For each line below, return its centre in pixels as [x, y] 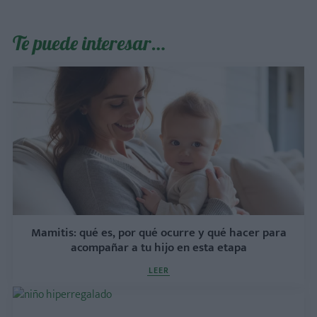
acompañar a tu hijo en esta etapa [158, 248]
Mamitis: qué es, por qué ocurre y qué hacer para [158, 233]
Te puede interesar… [89, 43]
